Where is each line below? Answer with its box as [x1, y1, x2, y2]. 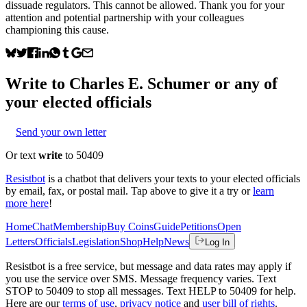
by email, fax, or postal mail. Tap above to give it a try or [5, 184, 250, 197]
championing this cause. [5, 23, 109, 36]
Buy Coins [107, 220, 153, 232]
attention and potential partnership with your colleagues [5, 11, 244, 23]
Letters [5, 235, 35, 247]
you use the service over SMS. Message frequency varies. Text [5, 272, 276, 284]
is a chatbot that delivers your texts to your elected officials [48, 172, 300, 184]
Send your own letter [16, 125, 106, 138]
